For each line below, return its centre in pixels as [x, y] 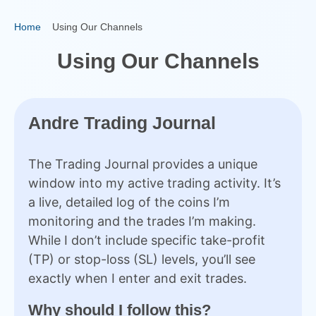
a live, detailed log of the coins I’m [129, 202]
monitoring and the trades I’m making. [142, 221]
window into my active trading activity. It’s [154, 183]
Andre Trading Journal [122, 123]
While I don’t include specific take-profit [147, 240]
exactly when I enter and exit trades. [138, 278]
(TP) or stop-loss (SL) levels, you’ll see [142, 259]
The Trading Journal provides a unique [143, 164]
